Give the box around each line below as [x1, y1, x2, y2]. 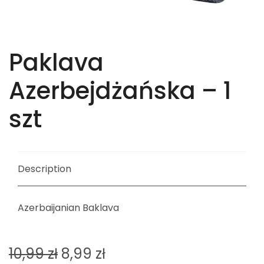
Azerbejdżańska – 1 [9, 74, 232, 107]
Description [18, 161, 71, 176]
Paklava [9, 45, 104, 79]
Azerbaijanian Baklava [18, 200, 119, 214]
